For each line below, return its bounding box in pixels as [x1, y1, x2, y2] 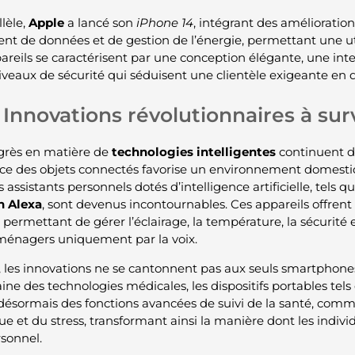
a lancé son [63, 14, 136, 30]
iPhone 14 [136, 14, 193, 30]
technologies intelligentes [111, 144, 276, 160]
